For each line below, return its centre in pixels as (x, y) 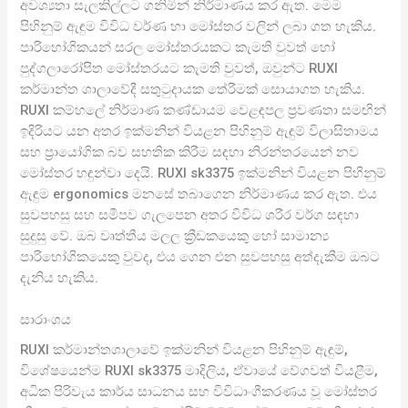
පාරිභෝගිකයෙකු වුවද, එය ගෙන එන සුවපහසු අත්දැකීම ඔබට (200, 256)
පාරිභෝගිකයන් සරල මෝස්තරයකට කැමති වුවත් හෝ (178, 47)
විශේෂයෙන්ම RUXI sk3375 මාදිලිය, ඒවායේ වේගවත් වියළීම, (199, 371)
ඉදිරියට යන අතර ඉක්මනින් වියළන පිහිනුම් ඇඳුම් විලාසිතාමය (200, 131)
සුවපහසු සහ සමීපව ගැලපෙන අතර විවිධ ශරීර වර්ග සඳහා (190, 214)
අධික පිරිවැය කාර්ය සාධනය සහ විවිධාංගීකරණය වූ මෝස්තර (199, 392)
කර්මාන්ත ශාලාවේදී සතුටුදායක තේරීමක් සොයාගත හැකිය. (193, 89)
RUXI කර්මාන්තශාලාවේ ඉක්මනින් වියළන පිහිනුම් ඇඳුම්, (184, 350)
